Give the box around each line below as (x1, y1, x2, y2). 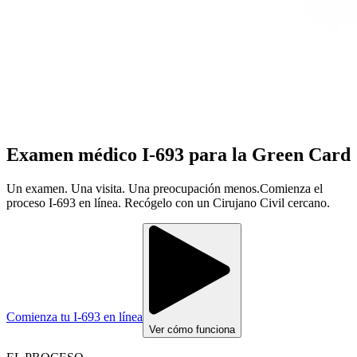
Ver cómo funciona (149, 323, 235, 335)
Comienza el (260, 181, 323, 195)
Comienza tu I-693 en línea (6, 309, 143, 324)
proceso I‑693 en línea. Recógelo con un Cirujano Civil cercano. (6, 195, 330, 210)
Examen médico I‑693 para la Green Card (6, 143, 351, 165)
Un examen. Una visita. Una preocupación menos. (6, 181, 260, 195)
